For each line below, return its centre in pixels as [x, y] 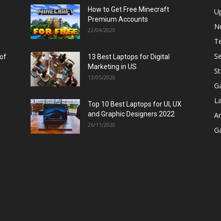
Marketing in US [112, 67]
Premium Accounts [118, 19]
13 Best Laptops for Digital [129, 57]
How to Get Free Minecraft [129, 9]
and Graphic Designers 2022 [131, 114]
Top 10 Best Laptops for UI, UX [135, 104]
